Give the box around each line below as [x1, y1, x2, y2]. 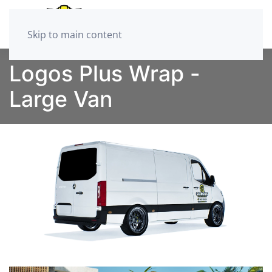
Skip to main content [27, 28, 122, 41]
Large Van [9, 86, 112, 112]
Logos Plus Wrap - [9, 60, 200, 87]
